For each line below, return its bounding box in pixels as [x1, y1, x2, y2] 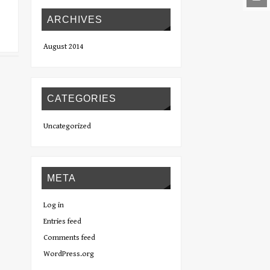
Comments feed [43, 233, 95, 243]
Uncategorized [43, 121, 91, 131]
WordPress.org [43, 250, 94, 259]
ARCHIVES [47, 14, 103, 25]
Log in [43, 201, 64, 210]
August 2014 [43, 42, 83, 52]
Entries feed [43, 217, 81, 227]
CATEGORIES [47, 93, 117, 104]
